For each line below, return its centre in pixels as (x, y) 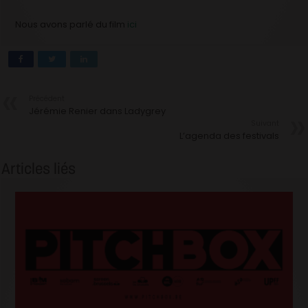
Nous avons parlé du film (71, 25)
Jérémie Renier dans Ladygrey (98, 111)
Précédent (47, 99)
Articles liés (39, 169)
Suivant (265, 124)
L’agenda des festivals (229, 136)
